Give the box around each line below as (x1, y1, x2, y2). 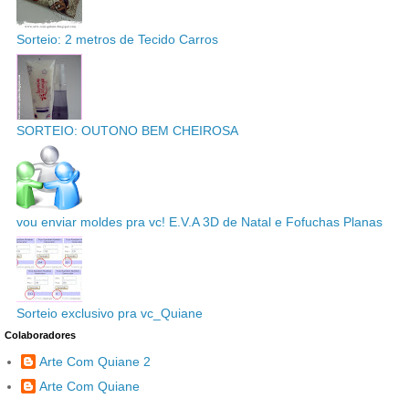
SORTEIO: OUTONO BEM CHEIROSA (16, 123, 238, 138)
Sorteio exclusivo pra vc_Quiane (16, 306, 203, 321)
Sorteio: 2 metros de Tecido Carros (16, 31, 218, 47)
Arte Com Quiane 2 (39, 353, 151, 369)
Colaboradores (5, 329, 76, 341)
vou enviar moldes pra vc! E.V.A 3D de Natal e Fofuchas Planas (16, 215, 383, 230)
